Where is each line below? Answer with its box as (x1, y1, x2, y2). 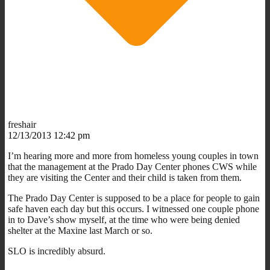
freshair (8, 119, 36, 130)
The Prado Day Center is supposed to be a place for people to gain (8, 192, 260, 203)
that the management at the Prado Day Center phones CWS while (8, 161, 257, 172)
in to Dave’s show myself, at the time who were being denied (8, 214, 240, 225)
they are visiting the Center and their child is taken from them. (8, 172, 242, 183)
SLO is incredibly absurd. (8, 245, 105, 256)
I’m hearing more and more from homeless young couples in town (8, 150, 259, 161)
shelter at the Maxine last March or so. (8, 225, 152, 236)
